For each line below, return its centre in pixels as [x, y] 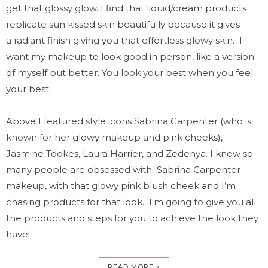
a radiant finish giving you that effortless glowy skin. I [124, 40]
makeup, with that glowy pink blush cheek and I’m [121, 185]
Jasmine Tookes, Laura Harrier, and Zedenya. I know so [130, 153]
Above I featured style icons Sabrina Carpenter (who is [129, 121]
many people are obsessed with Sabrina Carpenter [123, 169]
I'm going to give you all [202, 202]
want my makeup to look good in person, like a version [130, 56]
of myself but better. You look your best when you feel [130, 72]
